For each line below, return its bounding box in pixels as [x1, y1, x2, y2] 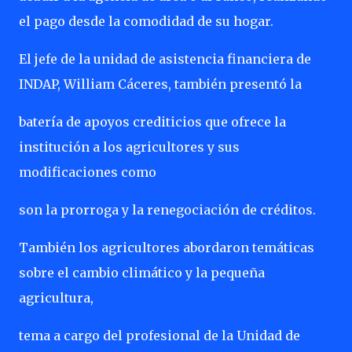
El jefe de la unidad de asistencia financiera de [19, 51, 311, 67]
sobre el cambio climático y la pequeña [19, 265, 265, 280]
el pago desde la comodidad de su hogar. [19, 13, 273, 29]
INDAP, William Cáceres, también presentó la [19, 76, 302, 92]
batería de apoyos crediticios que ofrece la [19, 114, 286, 130]
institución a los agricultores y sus [19, 139, 240, 155]
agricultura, [19, 290, 93, 306]
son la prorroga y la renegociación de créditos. [19, 202, 316, 218]
